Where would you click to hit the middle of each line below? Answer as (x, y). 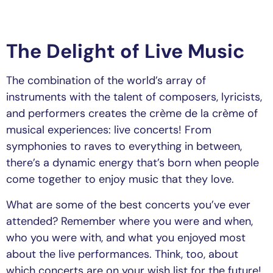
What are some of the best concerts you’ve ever (128, 204)
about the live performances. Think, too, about (122, 254)
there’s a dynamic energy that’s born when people (133, 163)
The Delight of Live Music (125, 51)
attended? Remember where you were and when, (129, 221)
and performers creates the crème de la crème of (132, 114)
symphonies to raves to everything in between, (124, 147)
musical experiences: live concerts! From (109, 130)
